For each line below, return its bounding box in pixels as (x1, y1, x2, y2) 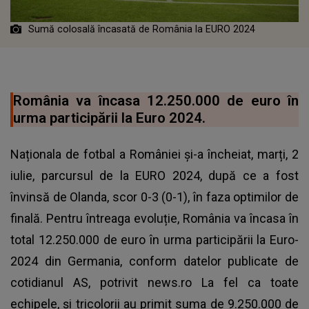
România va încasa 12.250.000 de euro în (13, 92, 299, 109)
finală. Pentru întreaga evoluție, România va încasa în (10, 210, 299, 226)
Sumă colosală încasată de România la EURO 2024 (28, 23, 255, 34)
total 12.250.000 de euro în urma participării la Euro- (10, 232, 299, 247)
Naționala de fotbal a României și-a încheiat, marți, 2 (10, 146, 299, 161)
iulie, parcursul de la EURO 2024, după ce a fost (10, 168, 299, 183)
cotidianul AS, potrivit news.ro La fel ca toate (10, 275, 299, 290)
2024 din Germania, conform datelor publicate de (10, 253, 299, 268)
